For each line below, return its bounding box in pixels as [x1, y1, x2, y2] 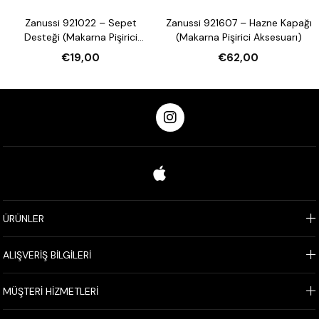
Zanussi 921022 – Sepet [24, 16, 137, 29]
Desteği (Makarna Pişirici [23, 30, 137, 43]
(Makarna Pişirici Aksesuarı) [175, 30, 302, 43]
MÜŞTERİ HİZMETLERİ [3, 284, 99, 298]
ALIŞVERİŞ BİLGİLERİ [3, 248, 92, 261]
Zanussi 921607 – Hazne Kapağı [165, 16, 312, 29]
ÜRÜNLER [3, 211, 45, 225]
